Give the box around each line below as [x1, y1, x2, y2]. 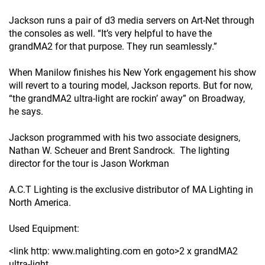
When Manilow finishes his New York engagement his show [9, 67, 256, 79]
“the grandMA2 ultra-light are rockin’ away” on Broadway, [9, 93, 245, 105]
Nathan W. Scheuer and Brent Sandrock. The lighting [9, 145, 230, 157]
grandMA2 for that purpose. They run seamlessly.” [9, 41, 217, 53]
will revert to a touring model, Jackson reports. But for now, [9, 80, 253, 92]
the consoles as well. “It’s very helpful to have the [9, 28, 212, 40]
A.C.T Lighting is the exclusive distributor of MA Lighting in [9, 184, 253, 196]
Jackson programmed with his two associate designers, [9, 132, 240, 144]
